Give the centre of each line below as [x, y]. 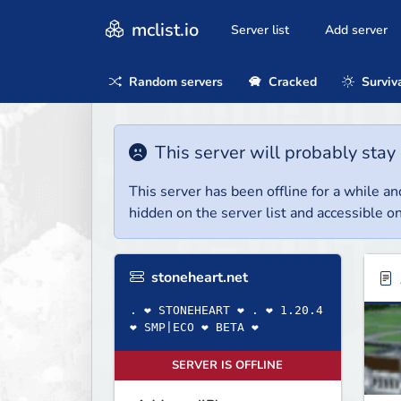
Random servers [174, 81]
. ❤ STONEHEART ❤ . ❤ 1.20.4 [226, 311]
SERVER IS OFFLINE [228, 366]
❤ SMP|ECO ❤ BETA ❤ [194, 328]
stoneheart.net [198, 278]
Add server [356, 30]
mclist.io [163, 30]
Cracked [290, 81]
